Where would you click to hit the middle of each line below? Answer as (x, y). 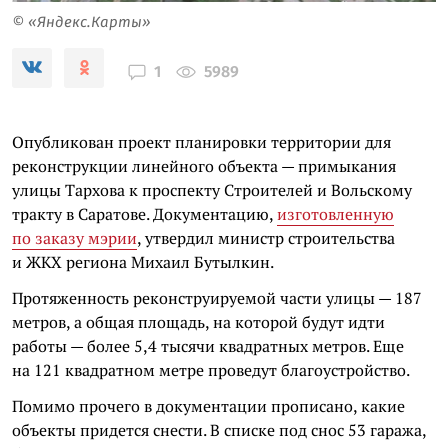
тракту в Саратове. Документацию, (144, 213)
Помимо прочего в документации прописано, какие (208, 405)
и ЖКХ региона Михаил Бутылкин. (143, 261)
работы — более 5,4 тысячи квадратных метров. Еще (208, 345)
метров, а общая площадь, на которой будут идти (198, 321)
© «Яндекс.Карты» (81, 21)
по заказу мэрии (74, 237)
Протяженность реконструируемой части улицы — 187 (217, 297)
